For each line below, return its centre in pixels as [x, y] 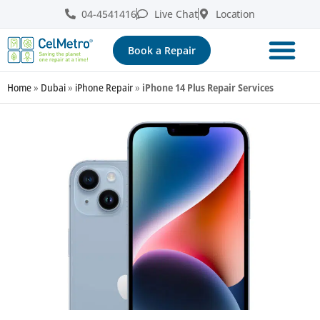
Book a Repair [161, 50]
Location [235, 14]
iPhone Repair [104, 87]
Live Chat [176, 14]
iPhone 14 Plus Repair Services [208, 87]
